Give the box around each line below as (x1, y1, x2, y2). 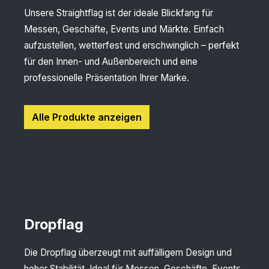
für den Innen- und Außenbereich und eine (24, 56, 198, 68)
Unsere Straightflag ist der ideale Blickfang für (24, 7, 213, 19)
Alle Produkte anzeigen (32, 111, 142, 124)
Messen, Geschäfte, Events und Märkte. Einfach (24, 23, 224, 35)
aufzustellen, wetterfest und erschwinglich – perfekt (24, 40, 239, 52)
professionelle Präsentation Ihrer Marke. (24, 72, 189, 84)
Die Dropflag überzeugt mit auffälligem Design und (24, 247, 232, 259)
